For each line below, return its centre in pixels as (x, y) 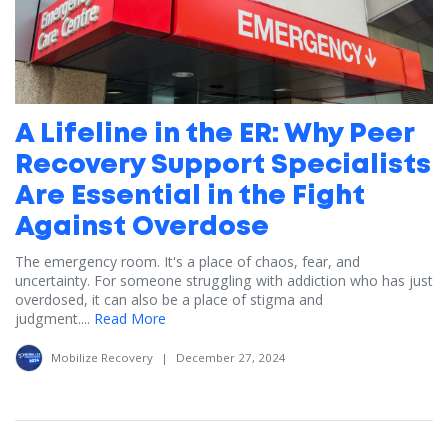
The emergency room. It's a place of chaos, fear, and (187, 261)
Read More (130, 318)
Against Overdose (142, 227)
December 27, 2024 (231, 357)
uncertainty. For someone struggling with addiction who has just (224, 280)
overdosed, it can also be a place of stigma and (169, 299)
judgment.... (52, 318)
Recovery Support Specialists (223, 165)
